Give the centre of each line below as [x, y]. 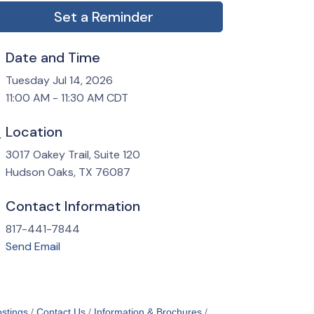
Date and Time [53, 58]
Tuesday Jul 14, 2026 [59, 81]
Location [34, 132]
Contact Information [73, 206]
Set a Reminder [104, 17]
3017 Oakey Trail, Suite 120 [73, 155]
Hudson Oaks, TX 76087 [68, 172]
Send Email [33, 247]
